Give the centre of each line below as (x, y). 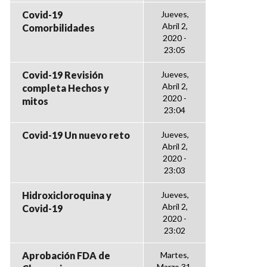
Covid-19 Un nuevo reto (76, 135)
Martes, (175, 255)
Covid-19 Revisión (63, 75)
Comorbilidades (58, 28)
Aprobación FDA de (66, 255)
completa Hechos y (66, 88)
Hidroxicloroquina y (67, 195)
